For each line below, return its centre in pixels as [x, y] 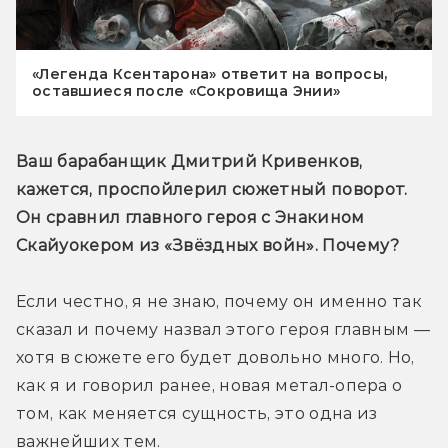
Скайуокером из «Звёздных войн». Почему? [208, 245]
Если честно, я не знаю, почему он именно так [219, 301]
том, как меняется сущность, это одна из [197, 413]
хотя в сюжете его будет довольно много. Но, [215, 357]
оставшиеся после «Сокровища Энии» [186, 90]
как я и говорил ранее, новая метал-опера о [209, 385]
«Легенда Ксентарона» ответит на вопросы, [210, 73]
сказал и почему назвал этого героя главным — [223, 329]
